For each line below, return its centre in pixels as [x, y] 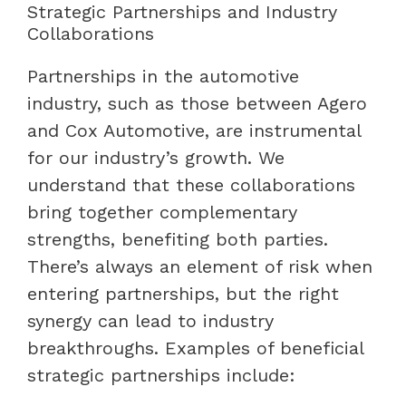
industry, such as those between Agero [197, 103]
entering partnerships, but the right [183, 293]
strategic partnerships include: [161, 375]
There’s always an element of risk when [200, 266]
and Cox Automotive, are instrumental [194, 130]
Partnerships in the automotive [163, 76]
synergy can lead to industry [150, 320]
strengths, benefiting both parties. [178, 239]
